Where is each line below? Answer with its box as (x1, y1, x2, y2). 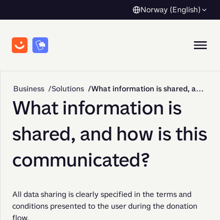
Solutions (52, 83, 84, 94)
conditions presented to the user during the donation (12, 201, 197, 211)
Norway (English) (140, 4, 200, 15)
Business (13, 83, 44, 94)
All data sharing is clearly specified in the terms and (12, 189, 192, 199)
